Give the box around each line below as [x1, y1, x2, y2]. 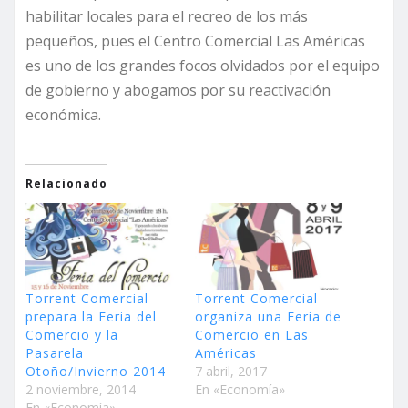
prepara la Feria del [25, 307, 157, 325]
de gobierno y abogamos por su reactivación [25, 79, 331, 100]
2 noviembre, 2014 [25, 380, 136, 398]
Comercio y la [25, 325, 118, 343]
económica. [25, 104, 101, 125]
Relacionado [25, 175, 107, 191]
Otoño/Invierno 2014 [25, 362, 166, 380]
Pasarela [25, 343, 84, 362]
